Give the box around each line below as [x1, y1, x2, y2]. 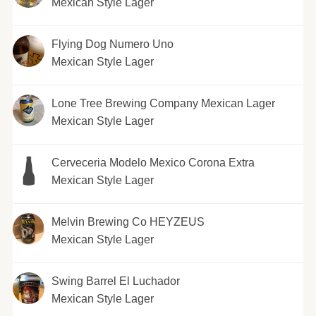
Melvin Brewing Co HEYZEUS [51, 215, 205, 228]
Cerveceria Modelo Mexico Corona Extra [51, 156, 255, 169]
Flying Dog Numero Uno [51, 37, 174, 50]
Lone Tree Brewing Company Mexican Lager [51, 97, 275, 109]
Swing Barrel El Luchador [51, 274, 180, 287]
